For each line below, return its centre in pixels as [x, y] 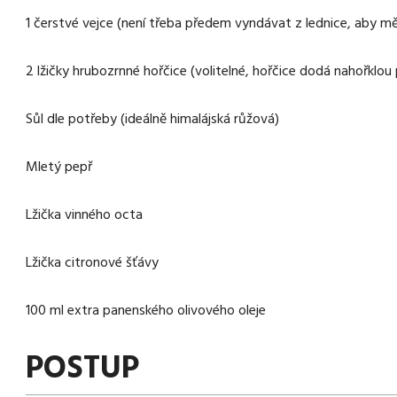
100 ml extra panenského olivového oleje [146, 311]
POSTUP [82, 369]
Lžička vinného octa [84, 215]
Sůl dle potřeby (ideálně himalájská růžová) [152, 119]
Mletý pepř [59, 167]
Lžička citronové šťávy [92, 263]
